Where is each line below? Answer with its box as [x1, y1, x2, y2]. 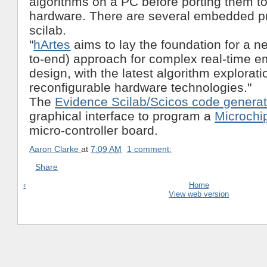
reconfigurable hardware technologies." [29, 80, 252, 94]
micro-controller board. [29, 123, 159, 137]
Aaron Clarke [29, 144, 79, 154]
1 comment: [126, 144, 172, 154]
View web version [169, 189, 229, 198]
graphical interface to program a [29, 108, 215, 123]
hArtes [33, 37, 71, 51]
